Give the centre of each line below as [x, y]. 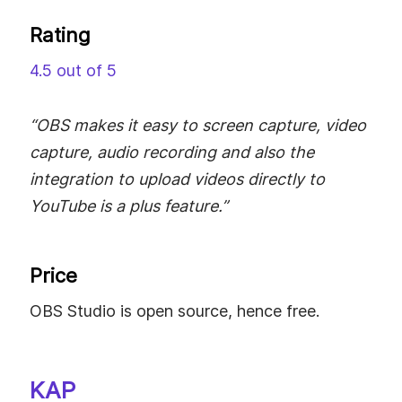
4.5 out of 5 [73, 70]
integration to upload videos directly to [177, 179]
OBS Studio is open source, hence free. [175, 311]
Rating [60, 35]
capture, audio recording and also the [172, 153]
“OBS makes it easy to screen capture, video [198, 126]
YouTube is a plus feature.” [129, 206]
